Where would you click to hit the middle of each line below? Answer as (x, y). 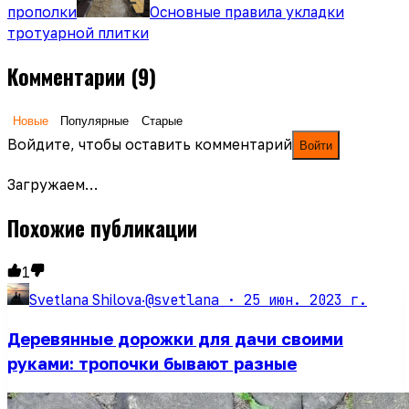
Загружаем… (52, 184)
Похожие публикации (102, 228)
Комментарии (66, 77)
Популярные (94, 121)
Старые (162, 121)
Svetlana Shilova (85, 299)
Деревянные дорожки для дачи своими (175, 338)
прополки (42, 11)
